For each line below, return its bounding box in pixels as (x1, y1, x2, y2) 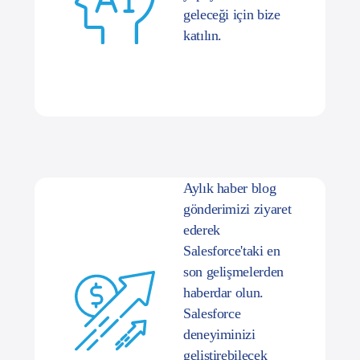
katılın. (183, 6, 223, 22)
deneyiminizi (183, 305, 256, 321)
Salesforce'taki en (183, 221, 280, 238)
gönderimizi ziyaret (183, 179, 292, 196)
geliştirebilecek (183, 325, 268, 342)
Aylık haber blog (183, 158, 276, 175)
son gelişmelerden (183, 242, 284, 259)
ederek (183, 200, 220, 217)
